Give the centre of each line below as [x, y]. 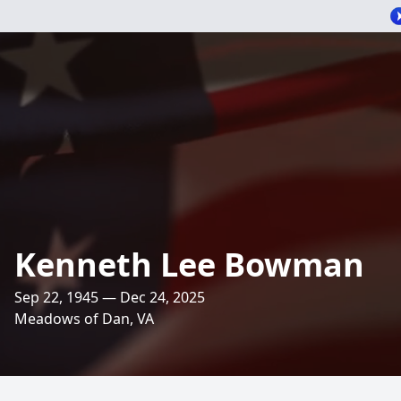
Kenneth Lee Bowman [189, 264]
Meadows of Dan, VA [84, 319]
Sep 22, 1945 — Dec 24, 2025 [110, 297]
